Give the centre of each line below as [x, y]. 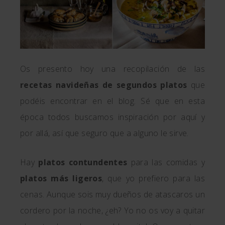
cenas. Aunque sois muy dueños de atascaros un [113, 194]
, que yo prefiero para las [153, 178]
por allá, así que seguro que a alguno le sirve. [104, 133]
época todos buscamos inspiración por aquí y [113, 117]
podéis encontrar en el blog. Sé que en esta [113, 101]
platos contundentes [83, 162]
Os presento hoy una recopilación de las [113, 69]
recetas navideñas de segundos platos [104, 85]
